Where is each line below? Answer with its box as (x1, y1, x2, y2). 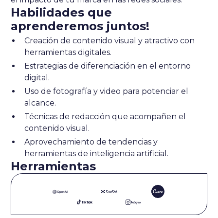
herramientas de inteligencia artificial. (24, 149, 169, 159)
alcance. (24, 98, 56, 108)
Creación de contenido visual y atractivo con (24, 36, 195, 46)
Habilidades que (11, 5, 112, 20)
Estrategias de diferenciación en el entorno (24, 61, 191, 71)
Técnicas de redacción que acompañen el (24, 112, 186, 122)
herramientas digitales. (24, 48, 112, 57)
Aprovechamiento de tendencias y (24, 137, 158, 147)
